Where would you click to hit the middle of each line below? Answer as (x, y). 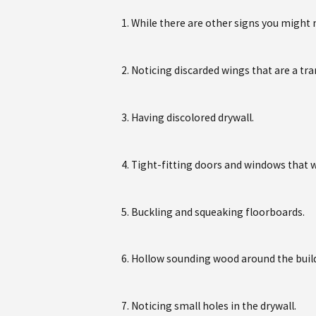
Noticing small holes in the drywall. (213, 306)
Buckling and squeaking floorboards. (218, 212)
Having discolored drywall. (192, 117)
